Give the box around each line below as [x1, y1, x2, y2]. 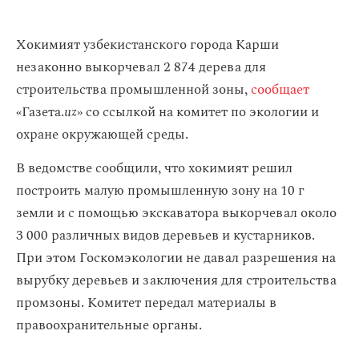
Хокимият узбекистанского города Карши [16, 34, 279, 55]
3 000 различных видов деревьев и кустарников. [16, 225, 315, 246]
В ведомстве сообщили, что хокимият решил [16, 158, 292, 179]
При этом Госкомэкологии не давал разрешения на [16, 248, 336, 268]
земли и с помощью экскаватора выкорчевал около [16, 203, 337, 224]
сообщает [251, 79, 309, 100]
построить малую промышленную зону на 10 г [16, 180, 305, 201]
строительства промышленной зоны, [16, 79, 251, 100]
